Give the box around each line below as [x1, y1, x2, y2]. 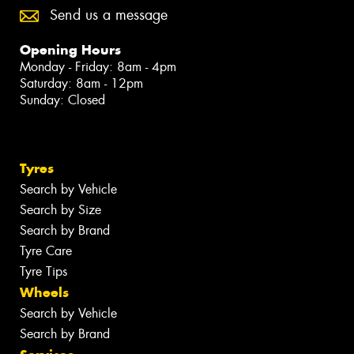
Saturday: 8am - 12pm [20, 75, 143, 92]
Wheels [20, 284, 69, 302]
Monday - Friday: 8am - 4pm [20, 58, 176, 76]
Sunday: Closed [20, 92, 105, 109]
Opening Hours [20, 41, 121, 59]
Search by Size [20, 201, 101, 219]
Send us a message [50, 6, 168, 25]
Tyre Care [20, 243, 72, 260]
